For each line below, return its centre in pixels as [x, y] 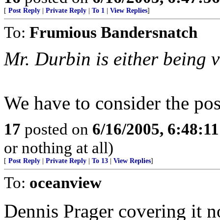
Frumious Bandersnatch [113, 32]
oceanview [66, 182]
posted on [56, 129]
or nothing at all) [59, 148]
